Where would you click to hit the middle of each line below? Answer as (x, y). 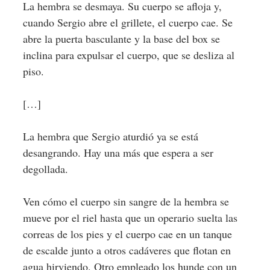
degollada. (45, 169)
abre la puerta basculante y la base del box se (121, 39)
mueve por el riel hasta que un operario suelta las (130, 218)
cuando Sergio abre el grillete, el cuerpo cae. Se (127, 22)
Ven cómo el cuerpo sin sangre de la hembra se (126, 201)
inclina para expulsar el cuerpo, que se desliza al (128, 55)
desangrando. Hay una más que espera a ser (118, 152)
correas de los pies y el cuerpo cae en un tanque (127, 234)
